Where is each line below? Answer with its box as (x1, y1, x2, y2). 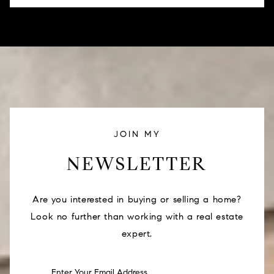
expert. (121, 228, 153, 240)
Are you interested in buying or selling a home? (32, 194, 242, 206)
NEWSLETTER (67, 152, 207, 175)
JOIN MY (113, 128, 161, 139)
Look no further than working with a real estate (30, 211, 244, 223)
